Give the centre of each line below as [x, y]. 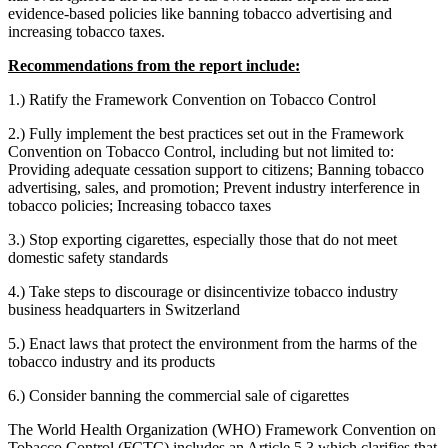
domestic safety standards [88, 258]
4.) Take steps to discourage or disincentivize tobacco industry [203, 292]
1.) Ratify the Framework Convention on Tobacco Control [192, 100]
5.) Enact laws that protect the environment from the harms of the [212, 344]
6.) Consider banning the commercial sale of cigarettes [178, 396]
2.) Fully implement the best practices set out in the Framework [206, 134]
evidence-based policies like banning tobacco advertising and [200, 14]
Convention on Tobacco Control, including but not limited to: [201, 152]
